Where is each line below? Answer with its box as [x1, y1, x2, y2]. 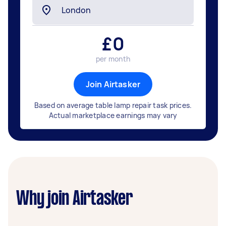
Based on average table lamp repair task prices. [34, 100, 192, 110]
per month [95, 54, 131, 64]
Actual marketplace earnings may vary [48, 110, 178, 120]
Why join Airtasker [16, 190, 133, 208]
